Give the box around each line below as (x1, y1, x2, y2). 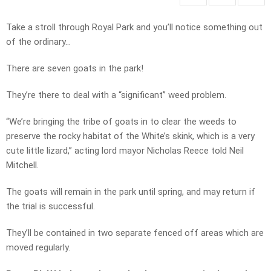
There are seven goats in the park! (6, 63, 143, 74)
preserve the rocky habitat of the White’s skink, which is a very (6, 131, 255, 142)
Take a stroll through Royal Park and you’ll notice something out (6, 22, 263, 33)
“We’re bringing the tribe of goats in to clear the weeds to (6, 116, 237, 128)
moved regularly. (6, 242, 70, 253)
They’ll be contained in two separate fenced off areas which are (6, 227, 264, 239)
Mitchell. (6, 160, 39, 171)
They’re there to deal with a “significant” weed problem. (6, 90, 226, 101)
